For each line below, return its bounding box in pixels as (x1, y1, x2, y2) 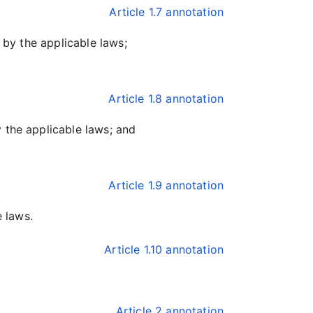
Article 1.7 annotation (109, 5, 224, 19)
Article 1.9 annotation (108, 178, 224, 192)
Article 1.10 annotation (104, 242, 224, 256)
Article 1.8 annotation (108, 92, 224, 105)
